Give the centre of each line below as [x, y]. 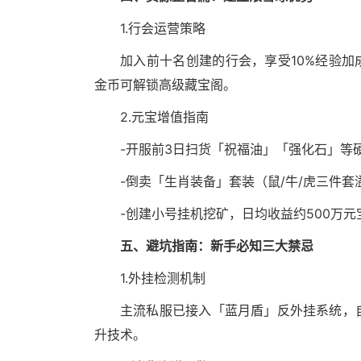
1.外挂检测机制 [163, 278]
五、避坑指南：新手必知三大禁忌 [217, 246]
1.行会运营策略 [163, 29]
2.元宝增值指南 [164, 117]
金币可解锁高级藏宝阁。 [165, 85]
